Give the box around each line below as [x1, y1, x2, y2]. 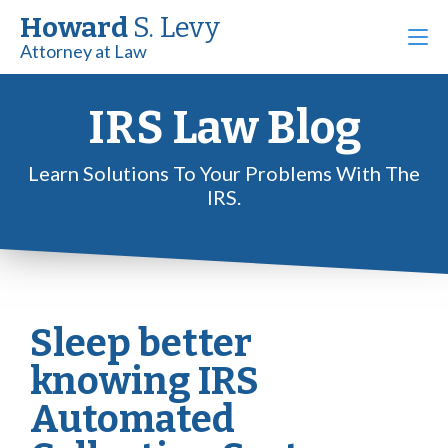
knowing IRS [30, 358, 259, 404]
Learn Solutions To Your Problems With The [28, 161, 420, 185]
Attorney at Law [20, 40, 147, 62]
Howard [20, 11, 133, 44]
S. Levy [133, 11, 220, 44]
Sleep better [30, 320, 252, 366]
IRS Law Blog [87, 101, 361, 155]
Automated [30, 396, 235, 442]
